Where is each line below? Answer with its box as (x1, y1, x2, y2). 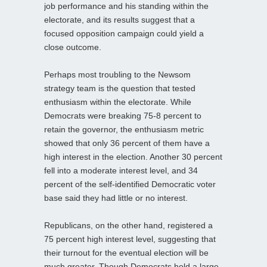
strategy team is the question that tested (44, 83, 195, 93)
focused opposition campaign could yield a (44, 28, 204, 38)
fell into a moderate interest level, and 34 (44, 165, 198, 175)
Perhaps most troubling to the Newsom (44, 69, 191, 79)
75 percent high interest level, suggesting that (44, 234, 216, 244)
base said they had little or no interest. (44, 193, 188, 203)
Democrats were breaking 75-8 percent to (44, 110, 201, 120)
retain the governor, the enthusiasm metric (44, 124, 204, 134)
